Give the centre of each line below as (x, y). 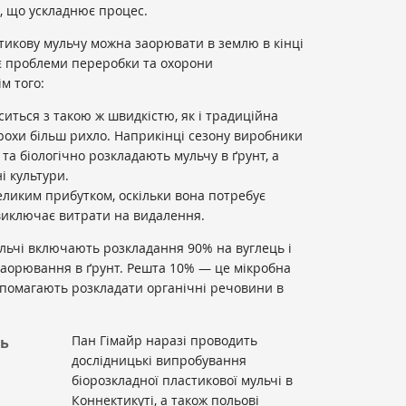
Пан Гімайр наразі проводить (164, 340)
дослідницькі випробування (159, 360)
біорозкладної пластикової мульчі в (182, 380)
